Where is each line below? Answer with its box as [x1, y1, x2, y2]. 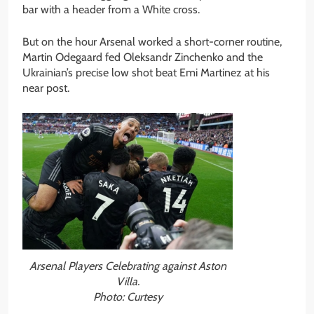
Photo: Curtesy [93, 290, 163, 304]
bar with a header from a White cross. [22, 3, 200, 17]
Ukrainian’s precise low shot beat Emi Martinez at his [22, 66, 270, 80]
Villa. [116, 275, 139, 289]
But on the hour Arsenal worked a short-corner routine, [22, 35, 282, 49]
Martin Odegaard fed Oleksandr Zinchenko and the [22, 50, 263, 64]
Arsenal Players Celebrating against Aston [29, 259, 226, 273]
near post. [22, 81, 69, 95]
